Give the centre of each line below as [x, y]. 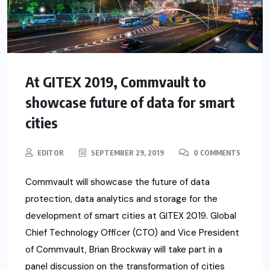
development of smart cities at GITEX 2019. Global [131, 216]
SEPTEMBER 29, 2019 [127, 153]
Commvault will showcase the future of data [118, 182]
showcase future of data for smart [130, 102]
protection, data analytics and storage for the [121, 199]
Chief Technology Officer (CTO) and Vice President [132, 233]
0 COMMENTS [216, 153]
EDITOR [51, 153]
